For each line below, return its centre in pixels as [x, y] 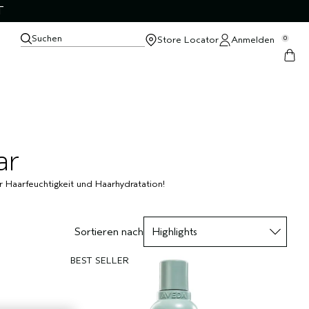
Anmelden [253, 40]
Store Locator [188, 40]
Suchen [47, 38]
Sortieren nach [109, 232]
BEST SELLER [100, 260]
